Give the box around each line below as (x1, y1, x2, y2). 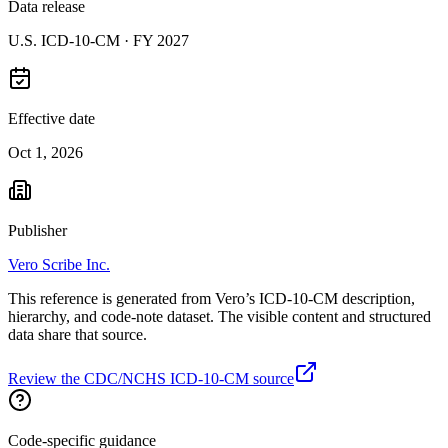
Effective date (8, 109, 95, 127)
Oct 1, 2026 (8, 143, 83, 161)
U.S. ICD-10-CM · (8, 31, 133, 49)
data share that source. (8, 325, 147, 343)
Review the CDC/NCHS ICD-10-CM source (8, 369, 294, 387)
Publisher (8, 221, 67, 239)
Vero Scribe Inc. (8, 255, 110, 273)
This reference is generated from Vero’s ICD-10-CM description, (8, 289, 415, 307)
